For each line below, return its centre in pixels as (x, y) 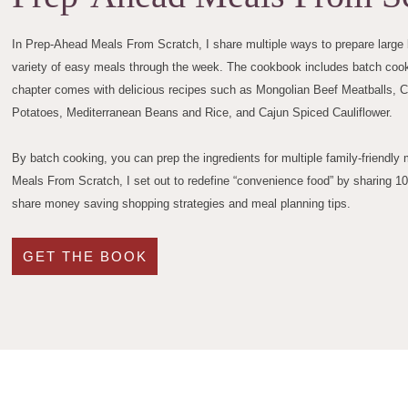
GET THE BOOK (85, 256)
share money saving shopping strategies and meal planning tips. (181, 203)
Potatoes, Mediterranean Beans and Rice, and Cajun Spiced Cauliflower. (202, 112)
